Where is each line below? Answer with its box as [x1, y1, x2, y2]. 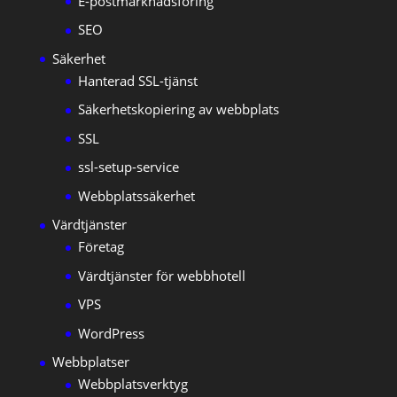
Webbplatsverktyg [77, 375, 188, 393]
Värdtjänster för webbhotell [77, 266, 245, 284]
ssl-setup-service [77, 158, 179, 176]
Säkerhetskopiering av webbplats [77, 100, 279, 119]
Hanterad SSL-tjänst [77, 71, 198, 90]
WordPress [77, 323, 144, 342]
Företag [77, 237, 124, 256]
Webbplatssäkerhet [77, 186, 195, 205]
